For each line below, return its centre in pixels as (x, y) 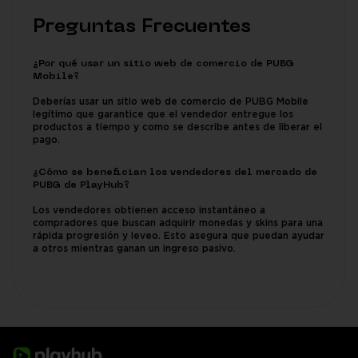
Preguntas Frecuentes (142, 27)
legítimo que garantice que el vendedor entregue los (163, 115)
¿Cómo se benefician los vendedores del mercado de (175, 173)
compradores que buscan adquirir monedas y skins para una (178, 223)
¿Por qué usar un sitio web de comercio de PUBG (163, 64)
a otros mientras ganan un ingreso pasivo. (134, 249)
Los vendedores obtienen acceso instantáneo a (149, 211)
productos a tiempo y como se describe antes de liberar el (177, 127)
